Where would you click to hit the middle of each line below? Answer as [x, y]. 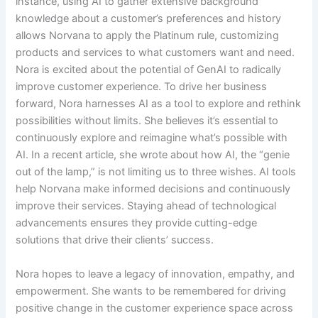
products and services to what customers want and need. [155, 53]
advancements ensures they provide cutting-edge [137, 223]
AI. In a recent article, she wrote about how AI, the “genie [153, 155]
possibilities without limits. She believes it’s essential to [147, 121]
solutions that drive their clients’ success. [115, 240]
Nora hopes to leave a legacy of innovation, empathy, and [155, 274]
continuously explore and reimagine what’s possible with [152, 138]
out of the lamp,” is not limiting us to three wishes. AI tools [156, 172]
